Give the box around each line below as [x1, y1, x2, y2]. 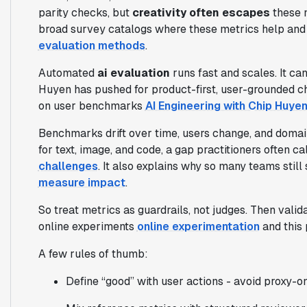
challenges [38, 158, 98, 173]
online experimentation [136, 219, 260, 234]
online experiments [38, 219, 137, 234]
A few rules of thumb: [38, 246, 148, 261]
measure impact [38, 175, 125, 190]
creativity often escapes [132, 5, 270, 20]
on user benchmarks [38, 98, 145, 113]
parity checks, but [38, 5, 132, 20]
